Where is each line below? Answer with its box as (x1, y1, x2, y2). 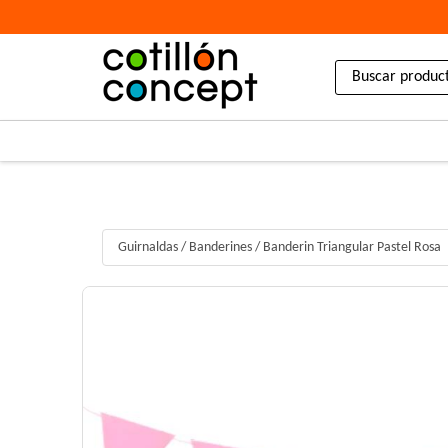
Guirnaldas (118, 240, 179, 256)
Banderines (189, 240, 253, 256)
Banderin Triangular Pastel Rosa (263, 240, 442, 256)
